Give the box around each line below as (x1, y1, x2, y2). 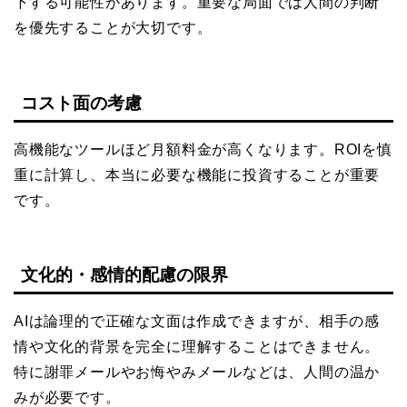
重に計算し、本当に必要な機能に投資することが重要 (14, 166, 381, 183)
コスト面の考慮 (21, 93, 142, 113)
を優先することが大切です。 (14, 20, 213, 36)
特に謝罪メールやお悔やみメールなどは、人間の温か (14, 364, 381, 380)
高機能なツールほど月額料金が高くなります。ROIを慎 (14, 141, 392, 157)
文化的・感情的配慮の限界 (21, 265, 228, 284)
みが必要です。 (14, 390, 121, 405)
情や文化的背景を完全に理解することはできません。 (14, 339, 381, 354)
